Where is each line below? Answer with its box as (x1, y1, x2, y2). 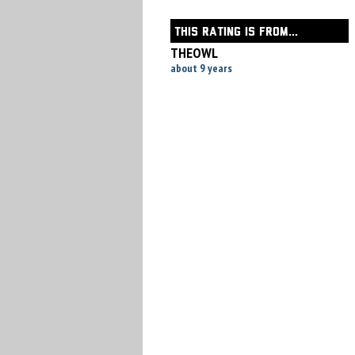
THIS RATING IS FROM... (174, 27, 298, 37)
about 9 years (170, 61, 232, 75)
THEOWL (170, 44, 218, 62)
